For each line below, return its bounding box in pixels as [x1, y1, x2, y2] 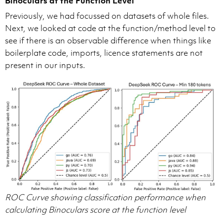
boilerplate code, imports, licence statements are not [5, 47, 203, 58]
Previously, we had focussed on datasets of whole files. [5, 10, 209, 21]
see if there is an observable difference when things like [5, 35, 211, 46]
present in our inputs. [5, 60, 85, 71]
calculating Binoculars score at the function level [5, 204, 186, 216]
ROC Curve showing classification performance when [5, 192, 206, 203]
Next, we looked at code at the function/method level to [5, 23, 216, 34]
